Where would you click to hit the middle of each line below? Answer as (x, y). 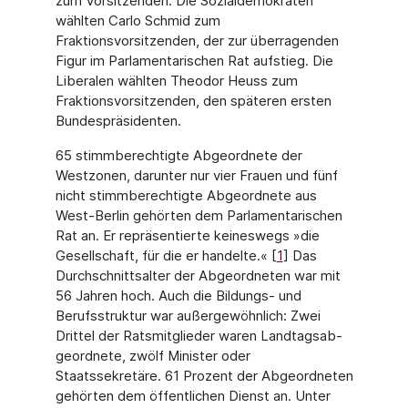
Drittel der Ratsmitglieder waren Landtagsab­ (199, 336)
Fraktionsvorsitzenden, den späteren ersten (193, 101)
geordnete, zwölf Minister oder (153, 356)
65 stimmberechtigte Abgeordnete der (178, 155)
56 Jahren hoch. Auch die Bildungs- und (178, 296)
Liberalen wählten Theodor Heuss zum (176, 81)
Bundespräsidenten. (118, 121)
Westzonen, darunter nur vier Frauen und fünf (196, 175)
